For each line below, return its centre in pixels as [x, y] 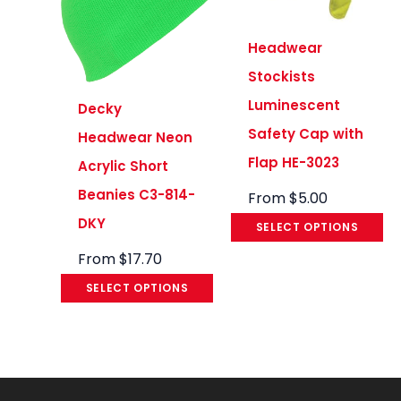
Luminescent [294, 106]
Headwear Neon [136, 138]
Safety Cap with [306, 134]
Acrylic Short [124, 166]
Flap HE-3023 [294, 163]
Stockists [282, 77]
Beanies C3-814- [137, 195]
